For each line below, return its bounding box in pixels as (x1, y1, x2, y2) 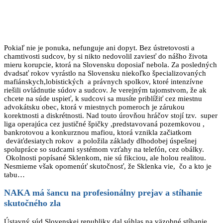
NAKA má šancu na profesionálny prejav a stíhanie (4, 188, 202, 198)
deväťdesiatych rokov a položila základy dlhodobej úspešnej (4, 136, 197, 145)
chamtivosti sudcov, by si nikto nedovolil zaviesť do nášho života (4, 52, 208, 60)
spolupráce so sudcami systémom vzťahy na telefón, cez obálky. (4, 145, 204, 153)
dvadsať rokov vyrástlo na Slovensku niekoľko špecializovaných (4, 69, 206, 77)
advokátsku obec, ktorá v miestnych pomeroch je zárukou (4, 103, 185, 111)
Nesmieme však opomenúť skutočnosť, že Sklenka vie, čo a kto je (4, 162, 212, 170)
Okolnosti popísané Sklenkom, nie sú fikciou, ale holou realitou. (4, 153, 206, 162)
